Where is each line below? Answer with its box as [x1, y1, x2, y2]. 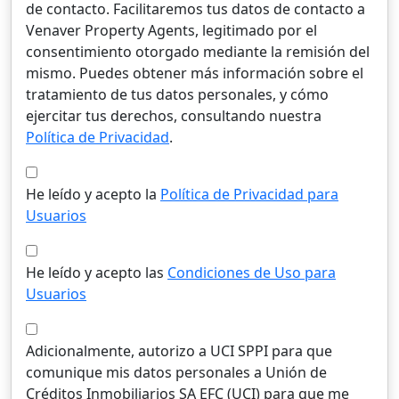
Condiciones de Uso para [167, 263, 336, 282]
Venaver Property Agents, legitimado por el [26, 20, 317, 40]
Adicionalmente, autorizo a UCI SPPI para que [26, 341, 332, 361]
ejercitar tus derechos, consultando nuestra [26, 106, 322, 126]
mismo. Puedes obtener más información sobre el [26, 63, 363, 83]
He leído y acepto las [26, 263, 167, 282]
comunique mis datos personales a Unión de [26, 362, 327, 382]
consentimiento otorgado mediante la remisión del [26, 42, 370, 61]
